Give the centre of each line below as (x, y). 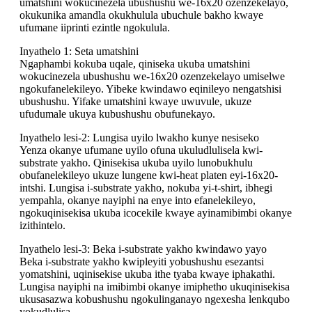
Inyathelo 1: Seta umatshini (79, 52)
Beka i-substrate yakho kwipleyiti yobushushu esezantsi (142, 262)
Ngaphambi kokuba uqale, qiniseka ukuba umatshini (135, 64)
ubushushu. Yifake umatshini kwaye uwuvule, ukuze (135, 102)
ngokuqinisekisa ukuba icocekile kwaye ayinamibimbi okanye (156, 213)
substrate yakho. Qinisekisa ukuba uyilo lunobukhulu (136, 163)
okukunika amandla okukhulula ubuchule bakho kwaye (141, 15)
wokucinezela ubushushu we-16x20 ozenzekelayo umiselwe (152, 77)
